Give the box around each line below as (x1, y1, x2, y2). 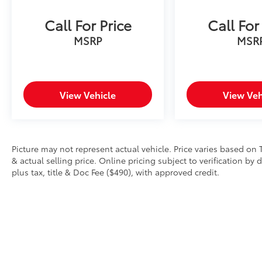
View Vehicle (60, 87, 116, 101)
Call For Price (44, 14, 132, 35)
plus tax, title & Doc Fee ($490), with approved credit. (12, 166, 219, 178)
